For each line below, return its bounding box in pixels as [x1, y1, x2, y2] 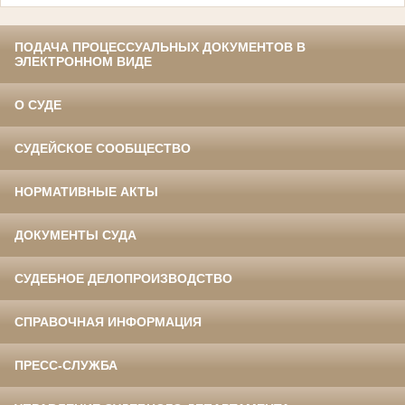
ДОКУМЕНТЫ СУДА [14, 228, 137, 243]
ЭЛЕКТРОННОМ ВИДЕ [14, 54, 152, 70]
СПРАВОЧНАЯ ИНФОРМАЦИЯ [14, 315, 202, 330]
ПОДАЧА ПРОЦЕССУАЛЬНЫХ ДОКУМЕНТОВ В [14, 40, 306, 55]
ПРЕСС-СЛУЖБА [14, 358, 118, 373]
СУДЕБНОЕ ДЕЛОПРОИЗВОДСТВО [14, 271, 232, 287]
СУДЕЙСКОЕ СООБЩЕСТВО [14, 141, 191, 156]
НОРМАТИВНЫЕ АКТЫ [14, 184, 158, 200]
